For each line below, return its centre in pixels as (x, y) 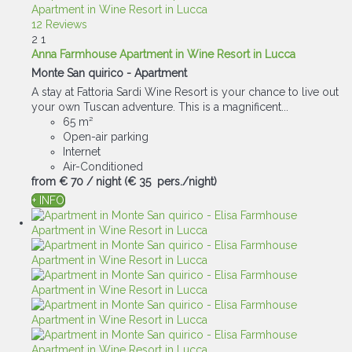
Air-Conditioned (103, 167)
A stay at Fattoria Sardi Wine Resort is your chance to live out (185, 92)
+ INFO (48, 200)
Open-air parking (106, 137)
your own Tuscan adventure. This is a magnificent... (160, 107)
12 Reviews (59, 24)
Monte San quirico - (83, 73)
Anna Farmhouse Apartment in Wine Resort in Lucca (163, 54)
